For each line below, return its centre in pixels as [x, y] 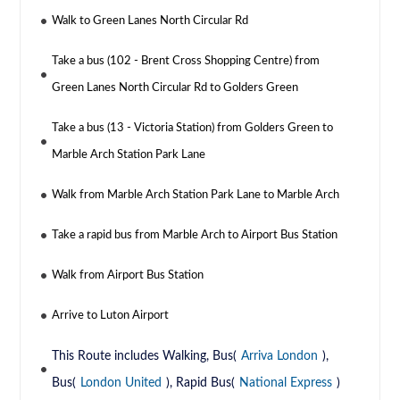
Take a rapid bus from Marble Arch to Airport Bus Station [195, 236]
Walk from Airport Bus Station [128, 276]
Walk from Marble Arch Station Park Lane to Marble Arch [196, 196]
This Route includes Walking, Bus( [145, 357]
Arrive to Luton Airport [111, 316]
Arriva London [280, 357]
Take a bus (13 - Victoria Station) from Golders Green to [193, 129]
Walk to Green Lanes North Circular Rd [150, 21]
